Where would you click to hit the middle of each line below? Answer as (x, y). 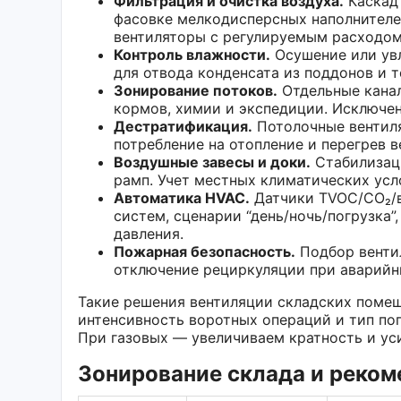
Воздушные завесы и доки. (212, 162)
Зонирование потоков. (196, 90)
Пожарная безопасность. (205, 251)
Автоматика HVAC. (182, 197)
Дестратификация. (183, 126)
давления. (149, 233)
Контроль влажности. (192, 54)
